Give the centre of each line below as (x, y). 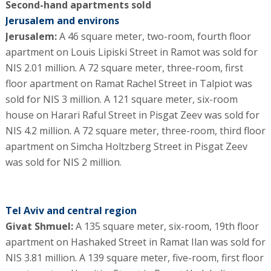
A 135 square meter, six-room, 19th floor (166, 226)
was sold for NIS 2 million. (63, 162)
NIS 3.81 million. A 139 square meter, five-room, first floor (134, 257)
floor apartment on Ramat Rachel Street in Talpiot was (129, 83)
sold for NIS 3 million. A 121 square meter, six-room (121, 99)
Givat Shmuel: (39, 226)
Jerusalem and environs (62, 20)
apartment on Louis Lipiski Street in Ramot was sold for (131, 52)
